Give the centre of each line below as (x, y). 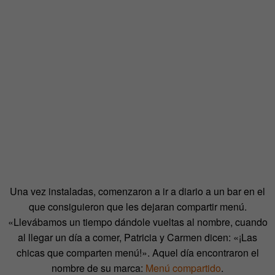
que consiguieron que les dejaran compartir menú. (137, 206)
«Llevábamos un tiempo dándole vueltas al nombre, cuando (137, 222)
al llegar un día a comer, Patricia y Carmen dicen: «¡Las (137, 237)
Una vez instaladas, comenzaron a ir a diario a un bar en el (137, 191)
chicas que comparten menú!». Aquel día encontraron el (137, 252)
